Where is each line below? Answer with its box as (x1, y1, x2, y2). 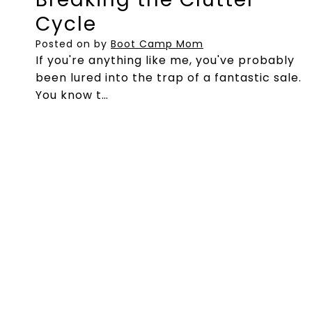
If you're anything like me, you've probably (36, 52, 295, 68)
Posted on (36, 36, 94, 51)
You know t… (36, 86, 109, 103)
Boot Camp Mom (111, 36, 203, 51)
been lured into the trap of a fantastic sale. (36, 69, 302, 86)
